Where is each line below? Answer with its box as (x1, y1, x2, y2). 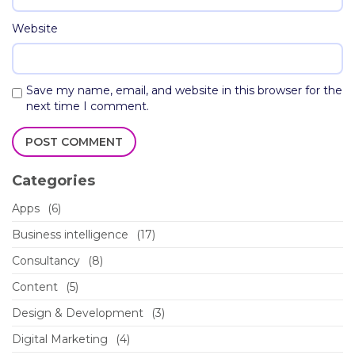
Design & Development (12, 305, 143, 320)
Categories (12, 171, 95, 189)
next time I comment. (26, 98, 149, 113)
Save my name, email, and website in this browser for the (26, 82, 342, 97)
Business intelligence (12, 227, 128, 242)
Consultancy (12, 253, 80, 268)
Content (12, 279, 58, 294)
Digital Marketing (12, 331, 108, 346)
